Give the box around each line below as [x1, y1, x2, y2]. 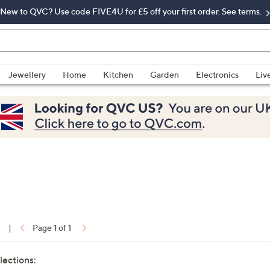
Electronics [196, 69, 239, 80]
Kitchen [103, 69, 133, 80]
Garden [150, 69, 179, 80]
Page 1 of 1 [33, 222, 71, 233]
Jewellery [8, 69, 46, 80]
